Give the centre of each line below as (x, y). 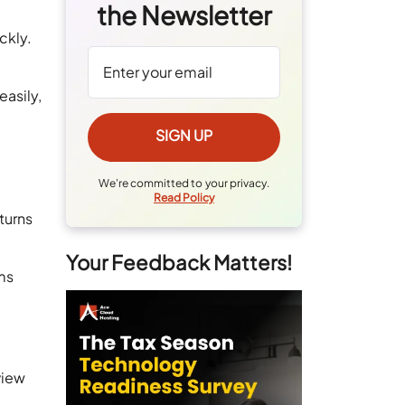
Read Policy (184, 197)
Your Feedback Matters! (179, 262)
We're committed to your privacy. (184, 183)
